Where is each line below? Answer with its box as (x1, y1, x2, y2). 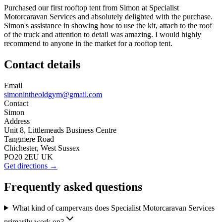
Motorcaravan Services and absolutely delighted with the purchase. (4, 12, 213, 21)
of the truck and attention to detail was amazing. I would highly (4, 30, 201, 39)
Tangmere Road (4, 134, 54, 143)
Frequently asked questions (4, 180, 142, 193)
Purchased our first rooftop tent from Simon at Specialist (4, 3, 179, 12)
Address (4, 116, 30, 125)
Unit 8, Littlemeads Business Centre (4, 125, 116, 134)
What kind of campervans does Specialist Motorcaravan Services (12, 203, 215, 212)
